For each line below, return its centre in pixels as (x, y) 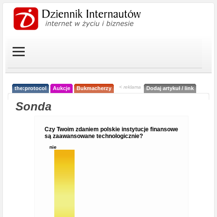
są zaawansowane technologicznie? (94, 136)
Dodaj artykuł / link (170, 88)
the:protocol (31, 88)
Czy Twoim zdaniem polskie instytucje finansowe (111, 129)
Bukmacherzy (94, 88)
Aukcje (62, 88)
